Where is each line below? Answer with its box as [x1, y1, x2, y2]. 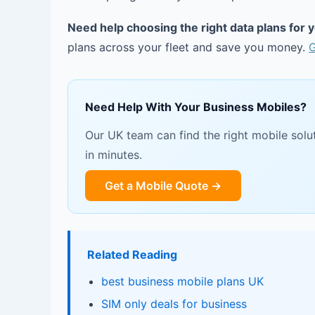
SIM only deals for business [101, 297, 247, 311]
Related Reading [87, 247, 177, 262]
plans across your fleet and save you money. [67, 40, 309, 54]
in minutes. [85, 148, 142, 162]
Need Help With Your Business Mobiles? [85, 100, 307, 114]
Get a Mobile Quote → [105, 179, 221, 193]
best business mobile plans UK [101, 274, 264, 288]
